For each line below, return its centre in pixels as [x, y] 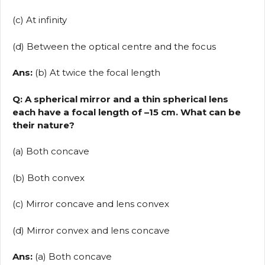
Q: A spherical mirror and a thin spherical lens [120, 99]
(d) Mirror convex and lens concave [91, 230]
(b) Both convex [49, 177]
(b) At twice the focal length [96, 73]
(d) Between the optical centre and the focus [114, 46]
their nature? [43, 125]
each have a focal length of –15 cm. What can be [127, 112]
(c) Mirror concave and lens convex [91, 204]
